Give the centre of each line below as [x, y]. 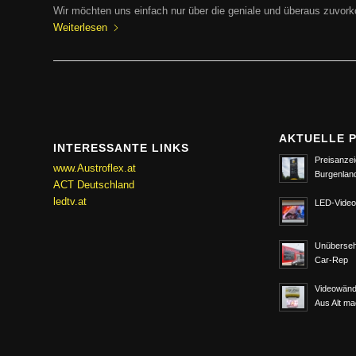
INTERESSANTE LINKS [121, 148]
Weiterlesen [80, 28]
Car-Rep [332, 260]
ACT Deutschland [94, 185]
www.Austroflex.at [95, 168]
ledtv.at [70, 202]
